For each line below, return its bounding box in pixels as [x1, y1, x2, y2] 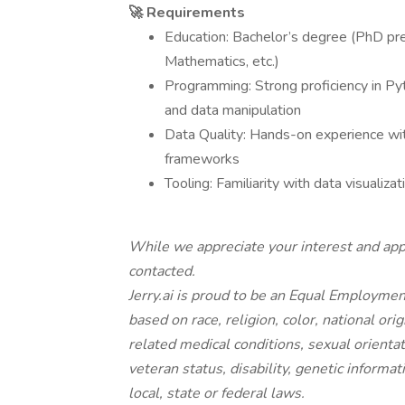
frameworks [165, 149, 240, 169]
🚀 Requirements [128, 3, 245, 23]
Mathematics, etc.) [165, 52, 279, 71]
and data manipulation [165, 100, 301, 120]
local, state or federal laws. [128, 383, 305, 403]
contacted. [128, 261, 195, 281]
